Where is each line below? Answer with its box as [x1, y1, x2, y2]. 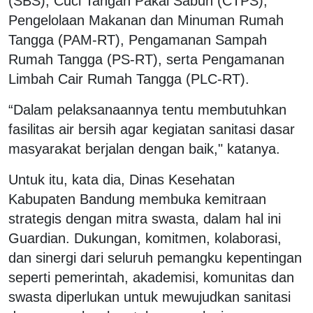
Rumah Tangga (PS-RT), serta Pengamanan [8, 51, 284, 67]
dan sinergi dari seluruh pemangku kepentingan [8, 249, 302, 265]
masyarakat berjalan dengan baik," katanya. [8, 140, 280, 156]
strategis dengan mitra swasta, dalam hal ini [8, 210, 281, 226]
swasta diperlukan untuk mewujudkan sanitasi [8, 289, 291, 305]
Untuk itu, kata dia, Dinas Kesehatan [8, 171, 235, 187]
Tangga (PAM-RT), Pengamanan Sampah [8, 31, 267, 48]
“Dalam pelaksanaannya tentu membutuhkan [8, 101, 286, 117]
